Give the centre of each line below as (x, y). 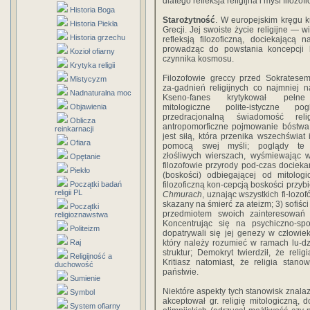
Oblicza (83, 120)
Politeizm (85, 228)
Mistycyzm (88, 79)
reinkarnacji (74, 129)
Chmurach (182, 194)
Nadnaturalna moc (101, 93)
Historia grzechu (98, 37)
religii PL (69, 192)
